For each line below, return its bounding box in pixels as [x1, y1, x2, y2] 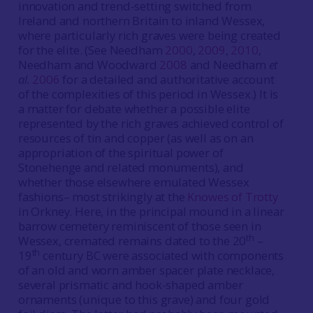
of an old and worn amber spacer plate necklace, [17, 262, 275, 278]
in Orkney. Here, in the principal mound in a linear [17, 203, 284, 219]
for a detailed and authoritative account [59, 71, 275, 87]
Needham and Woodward [17, 57, 160, 73]
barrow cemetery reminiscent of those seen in [17, 218, 261, 234]
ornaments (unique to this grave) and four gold [17, 291, 270, 307]
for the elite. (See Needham [17, 42, 166, 58]
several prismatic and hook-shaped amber [17, 277, 243, 293]
